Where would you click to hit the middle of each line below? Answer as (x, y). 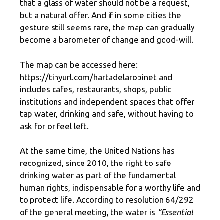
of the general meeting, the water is (88, 212)
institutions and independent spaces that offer (107, 101)
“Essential (175, 212)
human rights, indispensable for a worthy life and (110, 188)
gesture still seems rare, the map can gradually (107, 27)
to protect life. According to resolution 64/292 (107, 200)
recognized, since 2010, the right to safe (96, 163)
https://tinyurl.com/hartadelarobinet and (96, 77)
